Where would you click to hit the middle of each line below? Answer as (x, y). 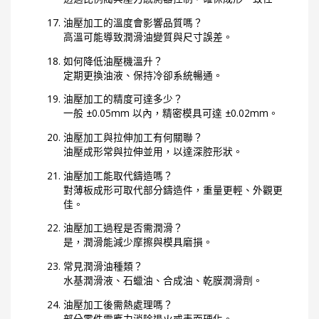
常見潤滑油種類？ (104, 266)
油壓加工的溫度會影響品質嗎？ (134, 23)
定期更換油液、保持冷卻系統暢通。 (143, 75)
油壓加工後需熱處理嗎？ (119, 304)
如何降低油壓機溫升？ (114, 61)
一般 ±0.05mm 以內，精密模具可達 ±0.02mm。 (171, 113)
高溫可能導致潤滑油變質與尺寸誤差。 (148, 37)
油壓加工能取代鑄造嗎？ (119, 175)
